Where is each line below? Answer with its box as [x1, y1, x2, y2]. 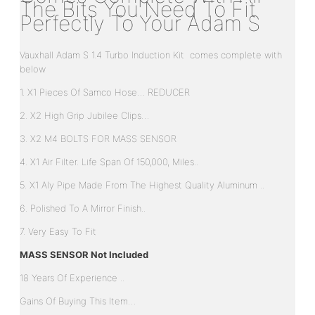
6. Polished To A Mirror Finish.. [20, 202, 146, 214]
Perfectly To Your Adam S [20, 10, 260, 36]
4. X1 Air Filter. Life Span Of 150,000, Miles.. [20, 155, 198, 167]
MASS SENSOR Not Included [20, 248, 148, 260]
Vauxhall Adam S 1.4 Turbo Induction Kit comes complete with [20, 49, 282, 60]
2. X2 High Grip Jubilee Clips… [20, 109, 149, 121]
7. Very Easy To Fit [20, 225, 96, 237]
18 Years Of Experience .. [20, 271, 124, 283]
